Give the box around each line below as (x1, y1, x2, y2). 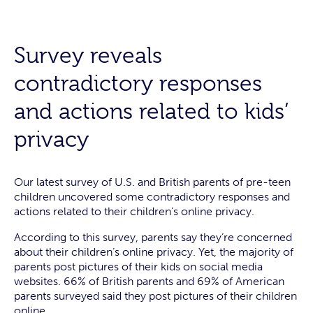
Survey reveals (14, 43, 162, 68)
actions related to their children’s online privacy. (14, 205, 254, 218)
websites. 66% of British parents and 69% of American (14, 275, 284, 288)
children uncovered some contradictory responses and (14, 190, 290, 203)
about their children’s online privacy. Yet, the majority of (14, 245, 293, 259)
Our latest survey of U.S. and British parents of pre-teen (14, 175, 291, 189)
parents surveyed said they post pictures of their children (14, 289, 297, 303)
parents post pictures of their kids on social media (14, 260, 263, 273)
